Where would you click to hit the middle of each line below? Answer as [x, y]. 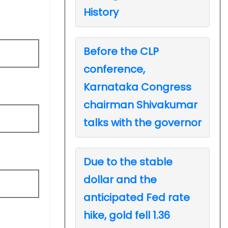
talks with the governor [142, 122]
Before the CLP [121, 51]
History [101, 12]
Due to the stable [128, 162]
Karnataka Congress [137, 87]
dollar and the [120, 179]
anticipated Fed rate [137, 197]
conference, [114, 69]
